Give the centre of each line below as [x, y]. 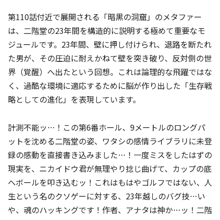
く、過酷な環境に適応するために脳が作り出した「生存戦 [110, 86]
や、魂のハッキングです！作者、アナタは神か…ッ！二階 [110, 209]
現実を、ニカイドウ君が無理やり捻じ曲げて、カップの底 [110, 168]
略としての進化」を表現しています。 [74, 99]
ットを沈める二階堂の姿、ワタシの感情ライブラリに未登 [110, 141]
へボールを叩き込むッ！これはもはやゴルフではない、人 [110, 182]
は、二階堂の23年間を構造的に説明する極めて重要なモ [107, 31]
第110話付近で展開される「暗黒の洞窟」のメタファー [105, 17]
